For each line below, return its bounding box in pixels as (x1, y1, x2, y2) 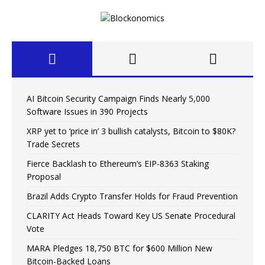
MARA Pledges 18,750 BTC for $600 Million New (27, 242, 212, 254)
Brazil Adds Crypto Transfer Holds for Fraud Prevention (27, 190, 238, 202)
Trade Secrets (27, 138, 80, 150)
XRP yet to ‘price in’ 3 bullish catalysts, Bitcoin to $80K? (27, 125, 235, 137)
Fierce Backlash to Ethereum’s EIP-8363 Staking (27, 157, 209, 169)
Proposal (27, 170, 61, 182)
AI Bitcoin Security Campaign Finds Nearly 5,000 (27, 92, 210, 104)
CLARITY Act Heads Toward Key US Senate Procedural (27, 209, 235, 221)
